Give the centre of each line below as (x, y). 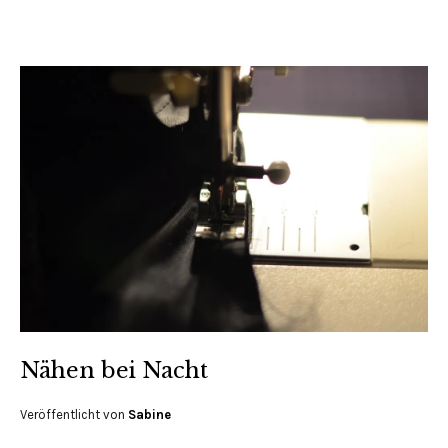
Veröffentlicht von (74, 415)
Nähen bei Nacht (114, 371)
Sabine (149, 415)
